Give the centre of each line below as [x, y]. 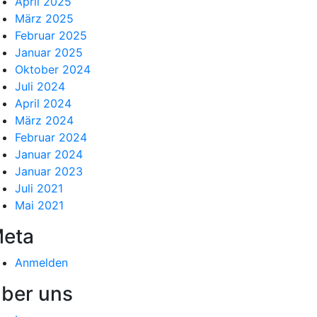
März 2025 [44, 18]
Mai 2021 [39, 205]
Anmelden [41, 263]
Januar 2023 [49, 171]
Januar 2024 [49, 154]
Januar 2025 [49, 52]
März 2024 [44, 120]
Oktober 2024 [53, 69]
